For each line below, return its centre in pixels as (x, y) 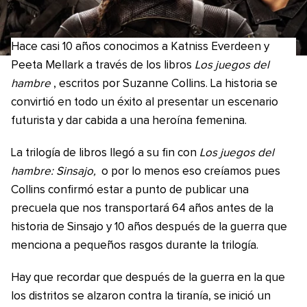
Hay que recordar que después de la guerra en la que (148, 278)
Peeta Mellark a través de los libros (103, 65)
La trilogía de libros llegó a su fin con (105, 153)
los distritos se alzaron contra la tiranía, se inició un (141, 296)
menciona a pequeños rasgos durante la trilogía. (135, 246)
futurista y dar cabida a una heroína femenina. (129, 121)
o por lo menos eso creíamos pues (189, 172)
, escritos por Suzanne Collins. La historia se (165, 84)
